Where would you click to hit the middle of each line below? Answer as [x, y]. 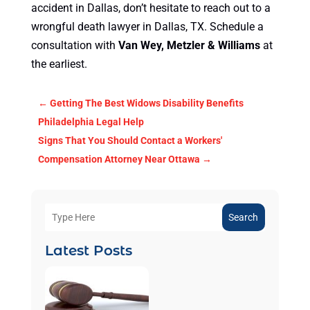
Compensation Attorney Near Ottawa [119, 159]
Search [244, 218]
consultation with [74, 46]
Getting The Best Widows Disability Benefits [146, 103]
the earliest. [59, 64]
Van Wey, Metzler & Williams [189, 46]
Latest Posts [88, 251]
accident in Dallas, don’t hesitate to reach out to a [151, 8]
